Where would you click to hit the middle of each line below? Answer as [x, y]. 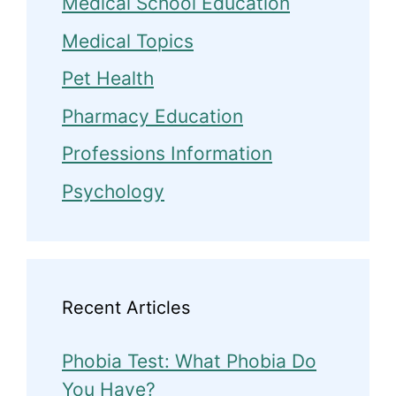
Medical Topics [128, 41]
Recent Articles [126, 307]
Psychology [113, 191]
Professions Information [167, 153]
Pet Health [108, 78]
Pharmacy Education [152, 116]
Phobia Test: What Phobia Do [189, 361]
